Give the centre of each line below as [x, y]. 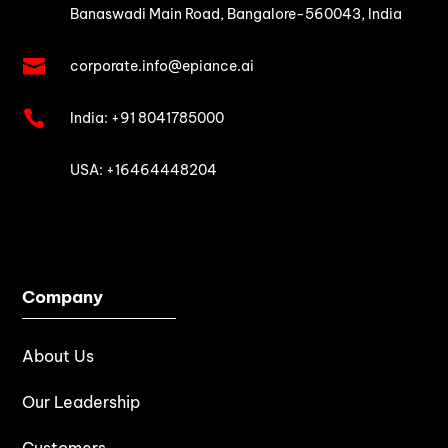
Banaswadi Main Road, [148, 13]
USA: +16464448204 [143, 169]
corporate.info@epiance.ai [161, 65]
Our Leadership [81, 401]
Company [63, 296]
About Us [58, 355]
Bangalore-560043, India [314, 13]
